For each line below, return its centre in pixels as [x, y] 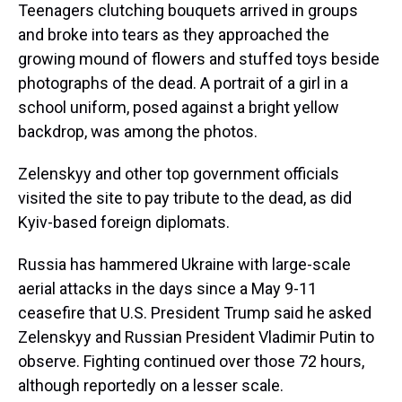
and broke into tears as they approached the [174, 35]
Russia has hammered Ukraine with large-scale [184, 264]
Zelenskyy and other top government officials [179, 174]
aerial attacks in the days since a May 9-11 [167, 288]
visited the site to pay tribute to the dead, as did [185, 198]
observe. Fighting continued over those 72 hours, [191, 361]
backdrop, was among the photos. [138, 131]
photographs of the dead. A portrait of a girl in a [183, 83]
